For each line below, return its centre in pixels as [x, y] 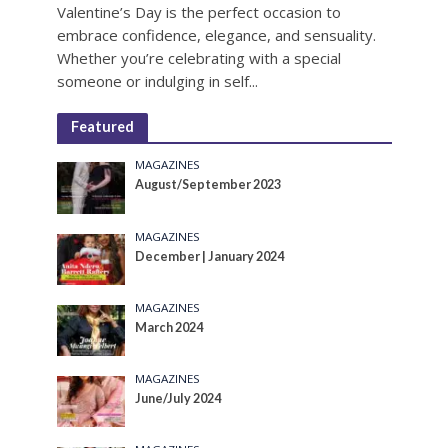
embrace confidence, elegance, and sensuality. [216, 35]
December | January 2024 [210, 256]
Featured [102, 127]
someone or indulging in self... [157, 81]
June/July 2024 [178, 398]
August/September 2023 [208, 185]
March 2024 [169, 327]
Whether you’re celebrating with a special [198, 58]
